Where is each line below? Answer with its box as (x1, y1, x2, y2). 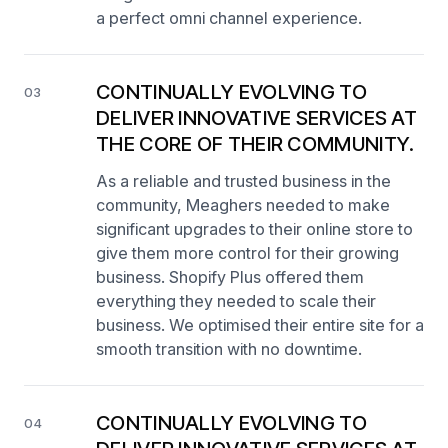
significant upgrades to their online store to (96, 218, 413, 239)
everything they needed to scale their (96, 290, 376, 311)
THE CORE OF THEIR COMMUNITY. (96, 131, 415, 156)
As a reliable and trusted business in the (96, 170, 391, 191)
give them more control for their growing (96, 242, 399, 263)
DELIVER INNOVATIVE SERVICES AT (96, 105, 417, 130)
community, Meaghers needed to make (96, 194, 390, 215)
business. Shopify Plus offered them (96, 266, 364, 287)
